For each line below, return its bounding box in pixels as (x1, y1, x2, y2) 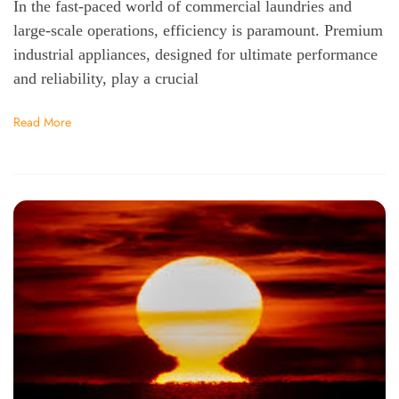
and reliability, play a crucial (13, 69, 199, 88)
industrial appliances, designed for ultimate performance (13, 45, 378, 64)
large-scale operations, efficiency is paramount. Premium (13, 21, 383, 40)
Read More (13, 113, 71, 132)
